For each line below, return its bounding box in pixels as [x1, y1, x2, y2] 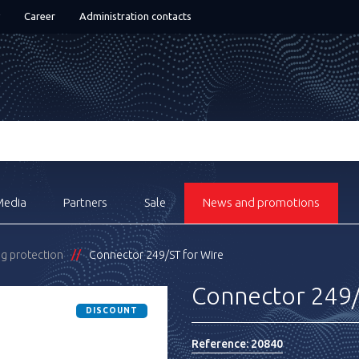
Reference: [192, 337, 251, 350]
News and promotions [203, 196, 320, 209]
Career [24, 10, 55, 22]
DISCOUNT [86, 306, 138, 315]
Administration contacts [79, 10, 192, 22]
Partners [63, 196, 107, 209]
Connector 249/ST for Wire [89, 248, 224, 261]
